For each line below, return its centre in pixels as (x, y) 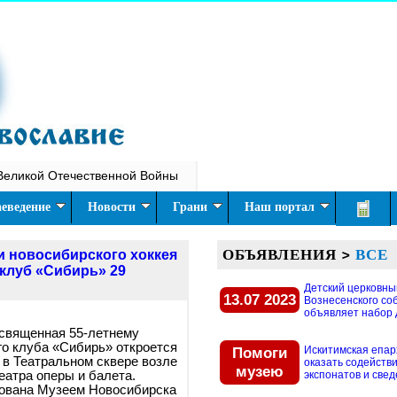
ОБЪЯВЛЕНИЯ (282, 254)
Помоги (260, 353)
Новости (112, 207)
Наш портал (280, 207)
